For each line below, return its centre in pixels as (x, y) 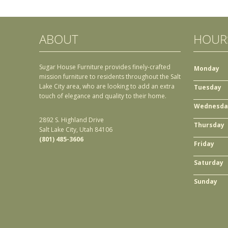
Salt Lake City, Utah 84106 (76, 130)
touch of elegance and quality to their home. (103, 96)
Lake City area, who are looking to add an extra (107, 87)
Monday (207, 69)
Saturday (209, 163)
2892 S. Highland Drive (72, 120)
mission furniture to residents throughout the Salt (110, 77)
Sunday (206, 182)
